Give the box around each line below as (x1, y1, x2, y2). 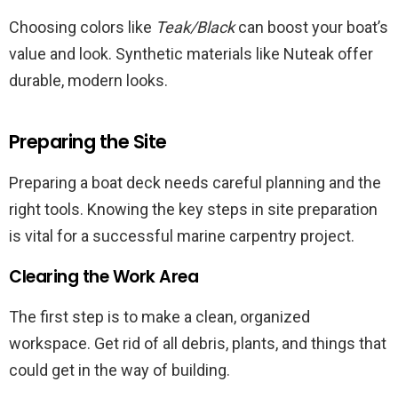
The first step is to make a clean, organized (9, 307, 310, 327)
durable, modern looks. (9, 71, 168, 91)
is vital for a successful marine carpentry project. (9, 227, 354, 246)
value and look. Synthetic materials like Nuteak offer (9, 44, 373, 64)
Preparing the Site (9, 129, 167, 155)
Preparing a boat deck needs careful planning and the (9, 173, 381, 193)
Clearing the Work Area (9, 265, 199, 290)
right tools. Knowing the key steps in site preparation (9, 200, 378, 219)
